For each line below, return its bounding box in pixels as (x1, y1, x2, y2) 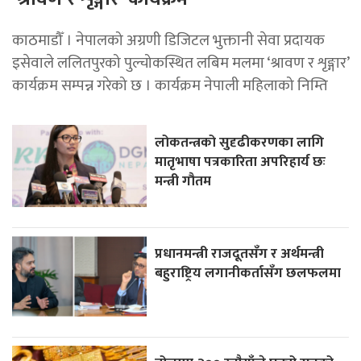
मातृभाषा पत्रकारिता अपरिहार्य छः (155, 149, 326, 173)
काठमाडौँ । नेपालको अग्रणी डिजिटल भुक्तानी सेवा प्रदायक (12, 27, 325, 53)
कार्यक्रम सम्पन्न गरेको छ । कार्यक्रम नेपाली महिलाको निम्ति (12, 72, 328, 98)
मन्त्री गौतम (155, 168, 212, 193)
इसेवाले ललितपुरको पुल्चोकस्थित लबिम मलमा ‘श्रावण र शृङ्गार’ (12, 49, 349, 76)
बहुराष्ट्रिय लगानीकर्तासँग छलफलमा (155, 260, 342, 284)
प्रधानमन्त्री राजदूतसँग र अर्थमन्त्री (155, 241, 325, 265)
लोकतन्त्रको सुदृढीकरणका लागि (155, 130, 325, 154)
